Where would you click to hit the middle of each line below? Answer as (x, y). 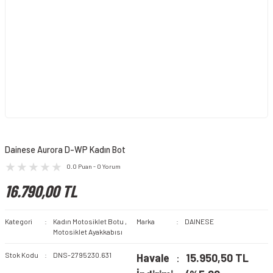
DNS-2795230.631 (82, 255)
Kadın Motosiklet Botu (88, 221)
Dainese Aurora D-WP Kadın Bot (65, 150)
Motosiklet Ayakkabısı (87, 232)
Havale (153, 258)
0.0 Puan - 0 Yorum (94, 166)
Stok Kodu (22, 255)
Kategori (19, 221)
